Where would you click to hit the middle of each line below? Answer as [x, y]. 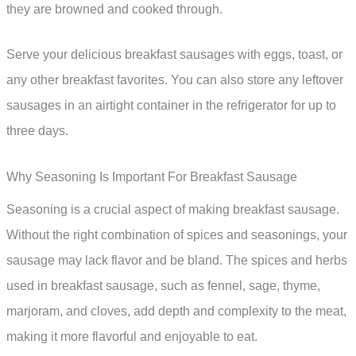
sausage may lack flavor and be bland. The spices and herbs [177, 260]
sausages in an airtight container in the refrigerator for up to [171, 106]
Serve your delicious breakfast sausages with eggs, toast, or [174, 55]
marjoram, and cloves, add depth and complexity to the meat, [176, 311]
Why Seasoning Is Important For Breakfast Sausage [152, 176]
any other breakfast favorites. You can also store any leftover [175, 80]
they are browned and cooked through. [114, 9]
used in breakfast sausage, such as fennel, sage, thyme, [163, 285]
